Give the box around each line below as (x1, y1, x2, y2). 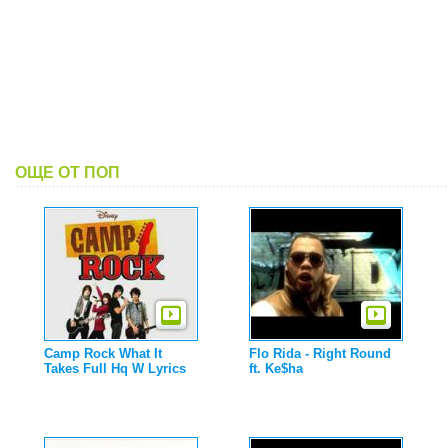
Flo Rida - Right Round (249, 346, 391, 361)
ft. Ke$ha (249, 361, 303, 376)
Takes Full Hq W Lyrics (44, 361, 186, 376)
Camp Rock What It (44, 346, 162, 361)
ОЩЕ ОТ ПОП (15, 164, 120, 181)
